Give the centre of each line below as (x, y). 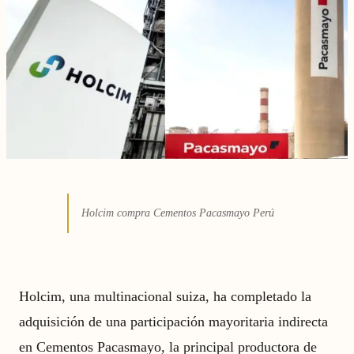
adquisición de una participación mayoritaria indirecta (173, 322)
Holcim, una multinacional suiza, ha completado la (165, 296)
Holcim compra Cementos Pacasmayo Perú (178, 213)
